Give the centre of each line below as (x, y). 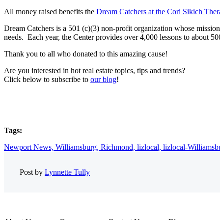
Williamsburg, (78, 147)
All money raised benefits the (50, 12)
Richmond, (119, 147)
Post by (32, 172)
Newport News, (30, 147)
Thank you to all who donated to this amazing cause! (86, 54)
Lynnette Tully (67, 172)
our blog (103, 80)
